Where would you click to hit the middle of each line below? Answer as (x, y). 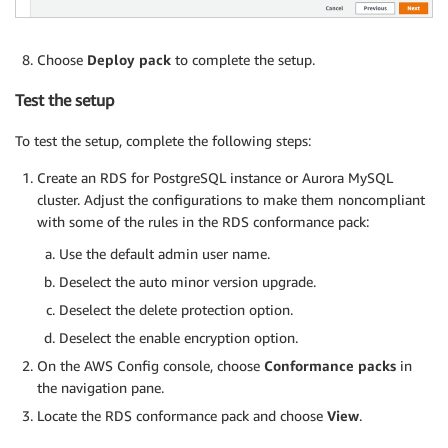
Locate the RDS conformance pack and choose (182, 415)
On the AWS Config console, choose (150, 365)
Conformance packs (330, 365)
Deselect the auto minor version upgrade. (187, 281)
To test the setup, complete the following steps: (163, 140)
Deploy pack (129, 59)
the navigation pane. (100, 387)
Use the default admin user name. (164, 253)
